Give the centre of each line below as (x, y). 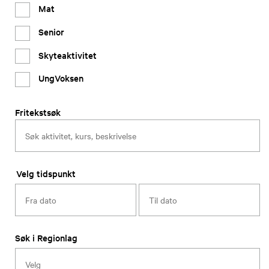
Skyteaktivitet (68, 55)
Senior (51, 31)
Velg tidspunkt (46, 174)
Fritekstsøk (38, 112)
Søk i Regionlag (46, 238)
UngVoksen (61, 78)
